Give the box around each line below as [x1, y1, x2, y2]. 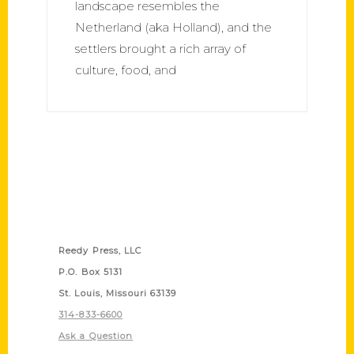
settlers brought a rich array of [75, 40, 246, 56]
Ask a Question [58, 330, 134, 341]
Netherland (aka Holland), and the [75, 19, 272, 35]
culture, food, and [75, 62, 176, 77]
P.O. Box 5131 [58, 265, 123, 277]
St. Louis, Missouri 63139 [58, 287, 177, 299]
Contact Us [58, 215, 119, 235]
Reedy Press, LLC [58, 244, 142, 256]
